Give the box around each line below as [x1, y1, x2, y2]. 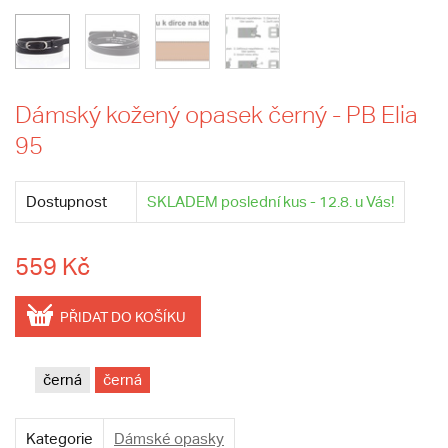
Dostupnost [26, 193, 107, 210]
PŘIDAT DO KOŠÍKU [60, 309, 186, 326]
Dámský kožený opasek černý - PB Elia [15, 101, 418, 128]
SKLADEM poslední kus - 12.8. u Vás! [147, 193, 394, 210]
